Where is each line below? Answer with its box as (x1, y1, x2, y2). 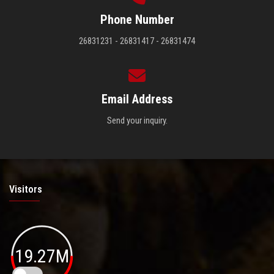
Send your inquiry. (106, 114, 168, 126)
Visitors (9, 183, 42, 195)
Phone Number (100, 12, 174, 27)
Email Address (102, 91, 172, 106)
